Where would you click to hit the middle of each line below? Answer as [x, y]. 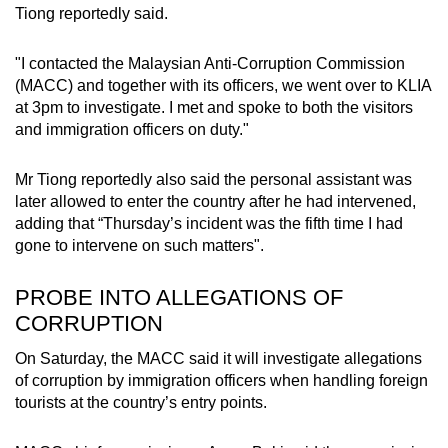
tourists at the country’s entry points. [141, 402]
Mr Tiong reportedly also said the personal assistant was [213, 179]
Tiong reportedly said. [93, 13]
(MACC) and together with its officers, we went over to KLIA [223, 85]
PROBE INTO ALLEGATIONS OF [179, 297]
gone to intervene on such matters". [141, 245]
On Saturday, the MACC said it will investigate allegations [218, 358]
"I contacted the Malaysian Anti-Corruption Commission [210, 63]
